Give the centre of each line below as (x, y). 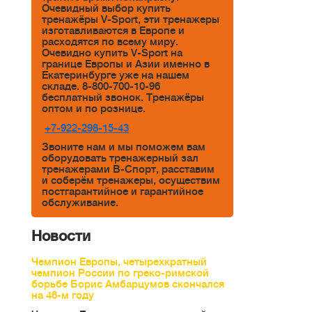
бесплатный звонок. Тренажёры (123, 97)
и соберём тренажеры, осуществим (131, 181)
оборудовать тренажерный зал (120, 158)
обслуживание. (80, 203)
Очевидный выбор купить (106, 8)
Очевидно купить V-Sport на (112, 53)
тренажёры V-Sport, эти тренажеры (131, 19)
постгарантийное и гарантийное (123, 192)
